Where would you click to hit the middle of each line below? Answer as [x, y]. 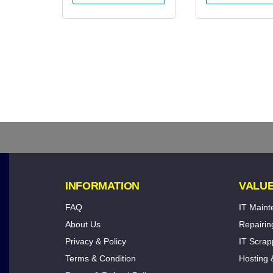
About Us [83, 224]
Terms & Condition [101, 258]
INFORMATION [103, 186]
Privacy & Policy [96, 241]
